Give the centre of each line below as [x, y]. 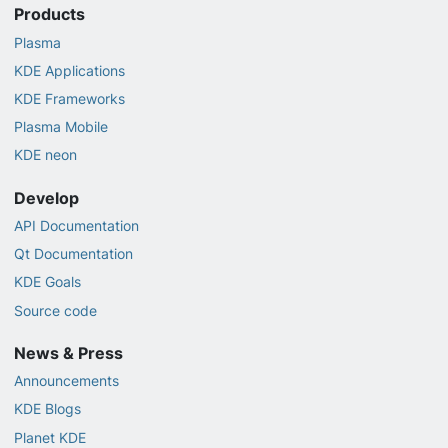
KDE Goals [47, 282]
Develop [46, 197]
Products [49, 14]
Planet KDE [49, 437]
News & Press [68, 352]
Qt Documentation [73, 254]
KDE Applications [69, 70]
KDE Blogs [47, 409]
